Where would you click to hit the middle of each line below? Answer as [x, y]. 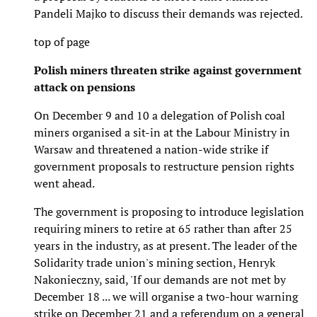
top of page [62, 41]
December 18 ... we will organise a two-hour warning [166, 296]
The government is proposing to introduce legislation [169, 211]
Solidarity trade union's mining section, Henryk [155, 262]
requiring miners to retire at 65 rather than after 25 [163, 228]
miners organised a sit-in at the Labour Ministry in [162, 132]
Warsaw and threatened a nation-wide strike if [151, 149]
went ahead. [64, 183]
